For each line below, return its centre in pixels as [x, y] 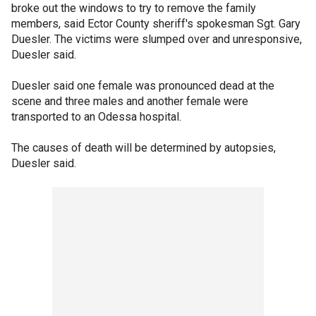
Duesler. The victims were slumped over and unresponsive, [157, 39]
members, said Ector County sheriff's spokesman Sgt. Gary [156, 24]
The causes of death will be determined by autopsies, [144, 148]
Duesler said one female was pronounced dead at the [143, 86]
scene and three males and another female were [130, 101]
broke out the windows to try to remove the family [134, 8]
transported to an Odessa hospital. [96, 117]
